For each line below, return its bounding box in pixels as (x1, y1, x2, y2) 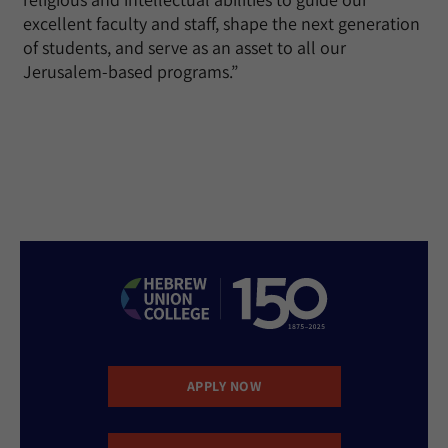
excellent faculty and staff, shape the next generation (23, 12, 420, 35)
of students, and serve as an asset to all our (23, 36, 346, 59)
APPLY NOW (186, 376, 262, 395)
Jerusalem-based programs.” (23, 60, 238, 83)
